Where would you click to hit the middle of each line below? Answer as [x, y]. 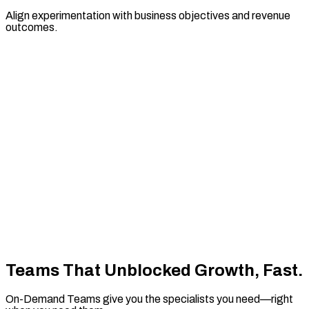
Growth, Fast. [249, 271]
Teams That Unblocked [100, 271]
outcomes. [32, 27]
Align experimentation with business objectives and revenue [148, 15]
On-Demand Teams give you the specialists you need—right [149, 299]
